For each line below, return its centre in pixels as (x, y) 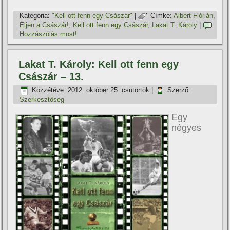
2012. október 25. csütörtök (109, 90)
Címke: (161, 16)
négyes (187, 128)
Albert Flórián (194, 16)
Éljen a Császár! (44, 25)
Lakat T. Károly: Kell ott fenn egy (99, 64)
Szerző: (179, 90)
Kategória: (35, 16)
